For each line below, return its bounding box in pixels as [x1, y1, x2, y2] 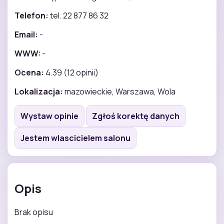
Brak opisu [14, 206, 53, 217]
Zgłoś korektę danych [92, 110, 179, 121]
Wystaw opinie [20, 110, 78, 121]
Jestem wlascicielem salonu [20, 132, 130, 143]
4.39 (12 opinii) [44, 66, 98, 78]
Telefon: [14, 9, 48, 21]
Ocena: [14, 66, 44, 78]
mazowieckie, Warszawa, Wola [63, 85, 175, 97]
